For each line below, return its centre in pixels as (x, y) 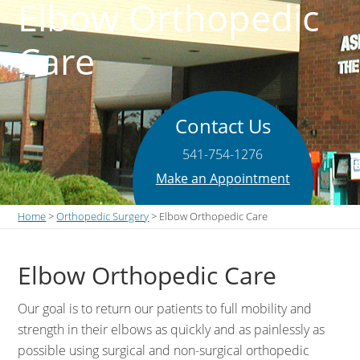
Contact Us (223, 126)
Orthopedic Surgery (103, 216)
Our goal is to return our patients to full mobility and (165, 309)
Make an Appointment (223, 178)
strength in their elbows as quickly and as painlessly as (172, 329)
